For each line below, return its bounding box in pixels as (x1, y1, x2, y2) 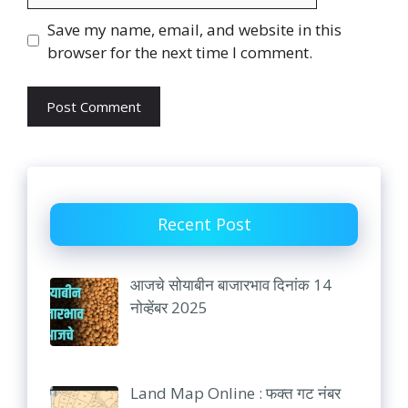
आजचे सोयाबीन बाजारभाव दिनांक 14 (129, 274, 331, 296)
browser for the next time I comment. (46, 41, 312, 63)
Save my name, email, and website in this (46, 18, 342, 40)
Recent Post (157, 213, 251, 236)
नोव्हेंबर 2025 (129, 297, 208, 319)
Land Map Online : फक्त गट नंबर (129, 382, 341, 403)
